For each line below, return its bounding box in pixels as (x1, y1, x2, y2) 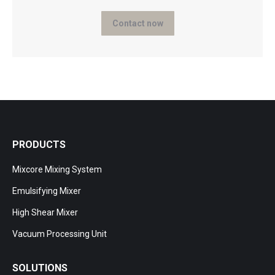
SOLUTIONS (12, 262, 68, 274)
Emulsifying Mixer (12, 186, 81, 196)
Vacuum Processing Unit (12, 229, 107, 239)
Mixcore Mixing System (12, 165, 102, 174)
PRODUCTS (12, 139, 66, 150)
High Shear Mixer (12, 207, 78, 217)
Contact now (112, 18, 163, 28)
